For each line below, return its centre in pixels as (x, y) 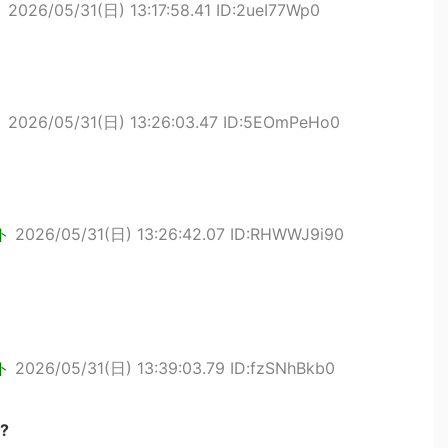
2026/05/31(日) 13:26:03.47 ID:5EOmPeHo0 (174, 122)
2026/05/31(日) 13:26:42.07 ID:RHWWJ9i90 (179, 234)
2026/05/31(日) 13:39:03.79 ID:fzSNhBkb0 (175, 368)
